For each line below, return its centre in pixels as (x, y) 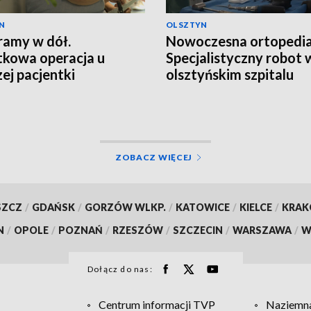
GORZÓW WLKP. (125, 207)
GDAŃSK (53, 207)
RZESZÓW (138, 230)
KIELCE (255, 207)
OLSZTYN (187, 24)
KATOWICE (202, 207)
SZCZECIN (198, 230)
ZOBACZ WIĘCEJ (154, 157)
